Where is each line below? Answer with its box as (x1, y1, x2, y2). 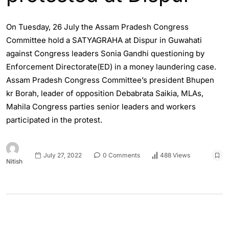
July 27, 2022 (42, 151, 82, 159)
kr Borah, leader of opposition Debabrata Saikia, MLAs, (6, 88, 203, 99)
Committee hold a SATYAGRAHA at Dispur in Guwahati (6, 35, 202, 45)
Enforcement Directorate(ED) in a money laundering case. (6, 62, 216, 72)
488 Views (160, 151, 190, 159)
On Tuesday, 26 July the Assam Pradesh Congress (6, 22, 189, 32)
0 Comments (101, 151, 140, 159)
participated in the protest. (6, 115, 102, 125)
